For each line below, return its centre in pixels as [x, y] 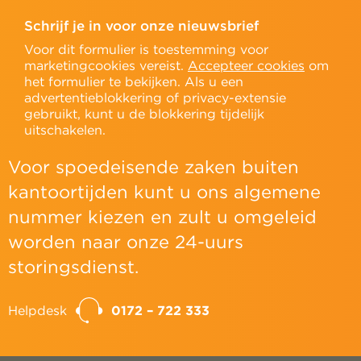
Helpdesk [37, 310]
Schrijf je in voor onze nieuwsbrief [141, 26]
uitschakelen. [65, 131]
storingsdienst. [73, 267]
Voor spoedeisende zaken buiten [154, 167]
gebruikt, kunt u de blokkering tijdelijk [144, 114]
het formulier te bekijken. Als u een [134, 82]
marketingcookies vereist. [106, 66]
